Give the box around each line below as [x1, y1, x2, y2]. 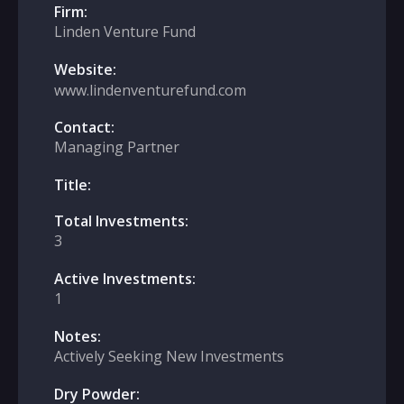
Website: [54, 60, 116, 79]
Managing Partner [54, 137, 179, 157]
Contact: [54, 117, 115, 137]
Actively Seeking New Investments [54, 346, 284, 366]
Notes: [54, 326, 101, 346]
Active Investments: [54, 269, 196, 289]
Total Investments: [54, 211, 188, 231]
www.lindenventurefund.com [54, 80, 246, 100]
